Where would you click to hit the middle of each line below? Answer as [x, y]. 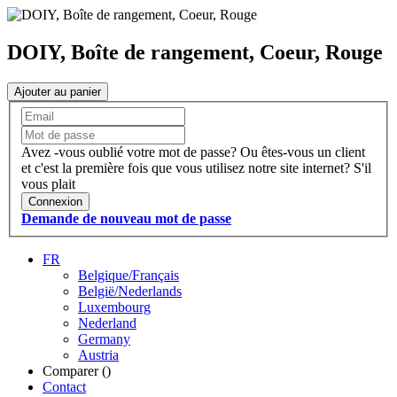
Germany [104, 339]
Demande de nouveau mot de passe [126, 219]
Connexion [55, 202]
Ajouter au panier [58, 91]
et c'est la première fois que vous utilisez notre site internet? [186, 168]
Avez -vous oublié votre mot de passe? [129, 152]
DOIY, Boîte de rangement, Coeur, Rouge [195, 52]
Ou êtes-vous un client [303, 152]
